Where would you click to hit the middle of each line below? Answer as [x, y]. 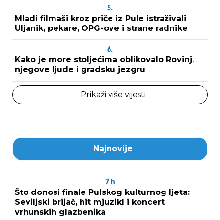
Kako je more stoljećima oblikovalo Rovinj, [104, 60]
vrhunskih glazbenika [60, 212]
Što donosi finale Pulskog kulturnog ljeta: [102, 192]
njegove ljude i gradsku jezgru [80, 69]
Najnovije [113, 149]
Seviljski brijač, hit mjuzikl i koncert [90, 202]
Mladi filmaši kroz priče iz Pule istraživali [100, 18]
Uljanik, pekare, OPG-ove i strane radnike [101, 28]
